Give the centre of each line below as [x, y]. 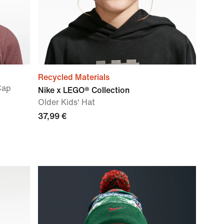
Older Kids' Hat [66, 102]
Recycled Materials [74, 77]
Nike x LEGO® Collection [84, 90]
